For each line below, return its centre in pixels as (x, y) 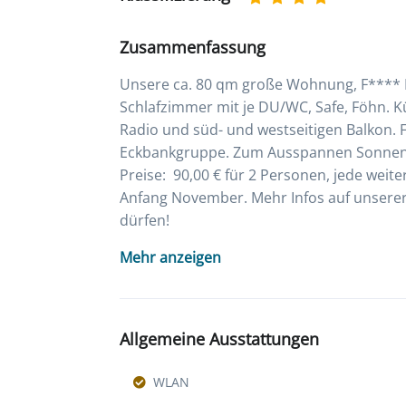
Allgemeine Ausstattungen (219, 339)
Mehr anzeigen (170, 258)
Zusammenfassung (193, 48)
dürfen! (145, 221)
